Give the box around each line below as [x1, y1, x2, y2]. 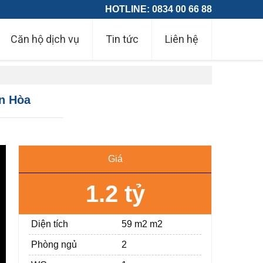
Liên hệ [165, 33, 198, 45]
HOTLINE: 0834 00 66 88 [105, 4, 212, 14]
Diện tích [31, 219, 69, 229]
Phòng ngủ [31, 240, 77, 249]
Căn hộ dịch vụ [11, 33, 79, 45]
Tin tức [106, 33, 139, 45]
